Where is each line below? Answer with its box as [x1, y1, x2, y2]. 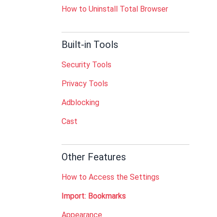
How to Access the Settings [62, 172, 159, 182]
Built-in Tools [62, 39, 118, 50]
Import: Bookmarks [62, 191, 126, 201]
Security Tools [62, 60, 111, 69]
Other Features [62, 151, 126, 163]
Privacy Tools [62, 79, 108, 88]
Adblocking [62, 98, 99, 107]
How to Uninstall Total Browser [62, 4, 168, 14]
